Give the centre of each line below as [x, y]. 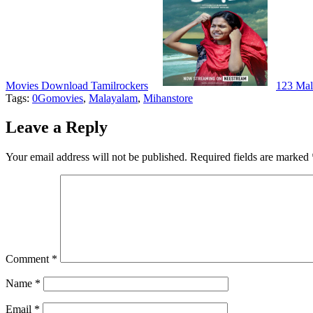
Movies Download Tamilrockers [77, 85]
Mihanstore [168, 98]
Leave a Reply [57, 128]
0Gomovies [58, 98]
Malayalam [113, 98]
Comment [29, 259]
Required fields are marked [251, 157]
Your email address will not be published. [96, 157]
